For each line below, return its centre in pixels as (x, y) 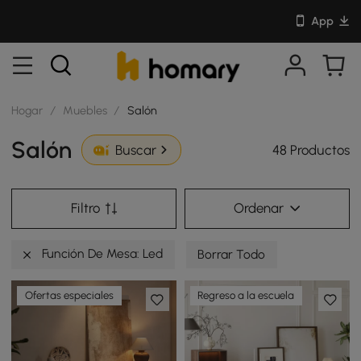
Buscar (135, 150)
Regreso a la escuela (246, 296)
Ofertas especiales (70, 296)
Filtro (86, 208)
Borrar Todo (232, 255)
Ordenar (258, 208)
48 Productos (311, 149)
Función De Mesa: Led (101, 254)
